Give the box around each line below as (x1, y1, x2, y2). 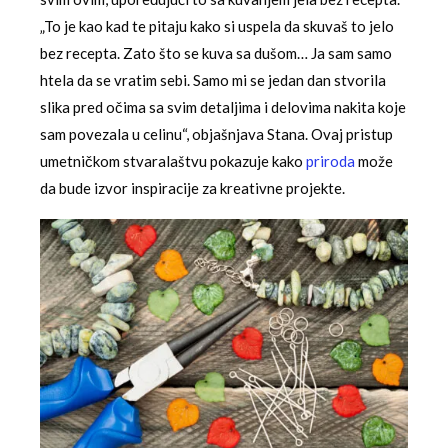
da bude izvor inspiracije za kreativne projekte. (40, 179, 345, 198)
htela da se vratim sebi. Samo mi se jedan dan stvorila (40, 71, 386, 90)
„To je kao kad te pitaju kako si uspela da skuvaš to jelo (40, 17, 394, 36)
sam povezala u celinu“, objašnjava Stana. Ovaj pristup (40, 125, 393, 144)
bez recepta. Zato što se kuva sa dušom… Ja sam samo (40, 44, 392, 63)
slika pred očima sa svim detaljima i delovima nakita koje (40, 98, 406, 117)
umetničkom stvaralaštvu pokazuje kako (40, 152, 306, 171)
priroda (306, 152, 355, 171)
